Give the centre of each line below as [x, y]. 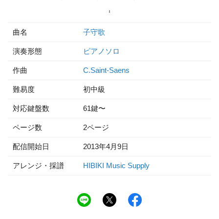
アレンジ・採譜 [38, 165]
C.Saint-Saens [106, 70]
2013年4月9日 [106, 146]
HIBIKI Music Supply [116, 165]
